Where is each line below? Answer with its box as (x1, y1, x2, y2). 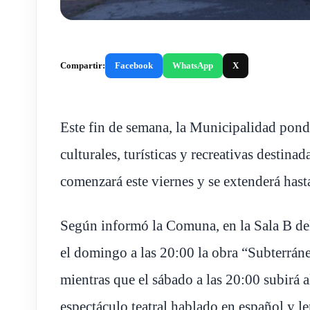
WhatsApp (172, 60, 213, 71)
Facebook (115, 60, 153, 71)
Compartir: (60, 60, 105, 71)
